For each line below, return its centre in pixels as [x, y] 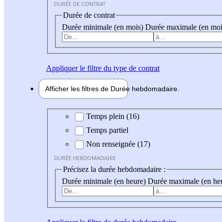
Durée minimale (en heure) [105, 181]
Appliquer [62, 68]
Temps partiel [107, 130]
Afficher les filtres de [78, 88]
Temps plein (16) [113, 116]
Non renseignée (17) [118, 144]
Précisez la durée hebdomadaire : [114, 169]
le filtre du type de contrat [119, 68]
